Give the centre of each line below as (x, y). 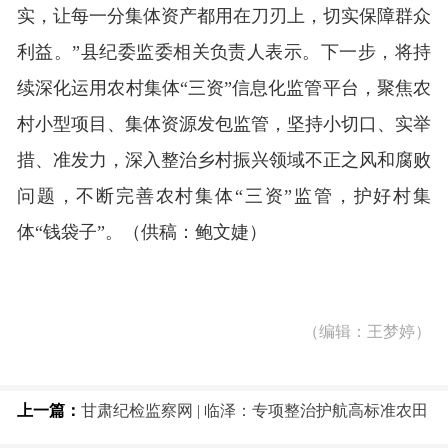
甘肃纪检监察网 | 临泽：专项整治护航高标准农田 (254, 410)
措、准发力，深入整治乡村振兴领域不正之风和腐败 (224, 160)
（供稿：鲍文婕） (195, 232)
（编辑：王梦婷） (367, 331)
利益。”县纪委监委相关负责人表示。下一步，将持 (224, 52)
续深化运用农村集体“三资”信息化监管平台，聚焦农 (224, 88)
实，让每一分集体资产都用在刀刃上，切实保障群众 (224, 16)
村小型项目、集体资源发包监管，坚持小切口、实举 (224, 124)
